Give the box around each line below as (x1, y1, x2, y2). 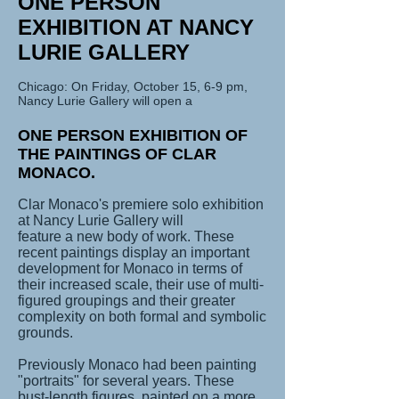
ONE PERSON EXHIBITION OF (18, 126, 248, 144)
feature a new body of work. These (18, 229, 234, 244)
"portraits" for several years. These (18, 373, 234, 388)
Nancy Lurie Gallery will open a (18, 94, 192, 108)
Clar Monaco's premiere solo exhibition (18, 197, 264, 212)
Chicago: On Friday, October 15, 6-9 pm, (18, 79, 248, 94)
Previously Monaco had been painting (18, 357, 256, 372)
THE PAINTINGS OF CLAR (18, 145, 216, 163)
